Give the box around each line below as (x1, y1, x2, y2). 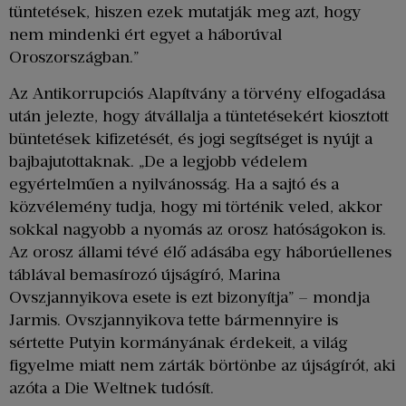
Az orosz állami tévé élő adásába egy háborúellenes (9, 241, 391, 262)
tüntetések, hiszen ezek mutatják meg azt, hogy (9, 2, 361, 23)
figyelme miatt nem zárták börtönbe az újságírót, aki (9, 354, 395, 375)
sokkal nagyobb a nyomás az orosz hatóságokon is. (9, 218, 386, 239)
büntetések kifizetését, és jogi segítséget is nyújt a (9, 128, 372, 149)
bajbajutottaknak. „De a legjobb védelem (9, 150, 307, 171)
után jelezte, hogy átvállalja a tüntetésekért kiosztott (9, 105, 389, 126)
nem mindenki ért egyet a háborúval (9, 24, 282, 45)
